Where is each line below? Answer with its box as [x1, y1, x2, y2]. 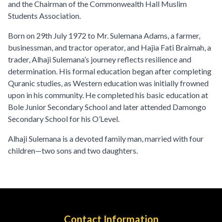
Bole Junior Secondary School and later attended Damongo [8, 102, 206, 111]
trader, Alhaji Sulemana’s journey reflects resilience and [8, 55, 191, 64]
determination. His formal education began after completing [8, 66, 212, 76]
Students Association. [8, 11, 81, 20]
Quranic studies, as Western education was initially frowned [8, 78, 209, 88]
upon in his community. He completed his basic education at [8, 90, 208, 100]
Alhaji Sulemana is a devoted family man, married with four [8, 134, 204, 143]
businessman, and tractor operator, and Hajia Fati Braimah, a [8, 43, 211, 52]
